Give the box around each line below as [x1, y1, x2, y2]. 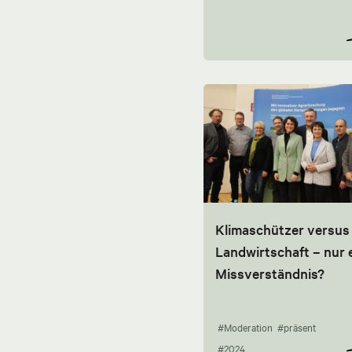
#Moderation [217, 321, 273, 335]
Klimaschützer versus [214, 220, 350, 240]
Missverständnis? [214, 264, 324, 284]
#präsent [277, 321, 316, 335]
